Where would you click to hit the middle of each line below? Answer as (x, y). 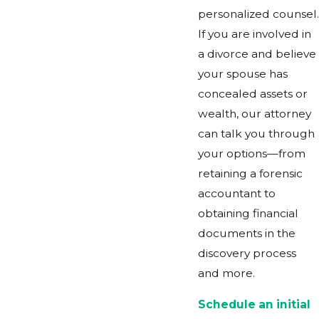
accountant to (236, 194)
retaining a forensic (250, 174)
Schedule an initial (254, 304)
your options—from (251, 154)
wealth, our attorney (254, 114)
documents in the (246, 234)
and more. (226, 273)
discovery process (247, 253)
